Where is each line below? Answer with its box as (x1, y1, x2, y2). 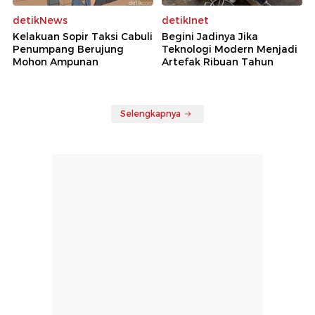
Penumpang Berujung (13, 43, 124, 56)
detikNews (13, 14, 67, 27)
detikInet (162, 14, 209, 27)
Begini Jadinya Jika (162, 30, 258, 44)
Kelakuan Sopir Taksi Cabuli (13, 30, 153, 44)
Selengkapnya (120, 108, 181, 120)
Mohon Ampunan (13, 56, 98, 69)
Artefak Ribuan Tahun (162, 56, 274, 69)
